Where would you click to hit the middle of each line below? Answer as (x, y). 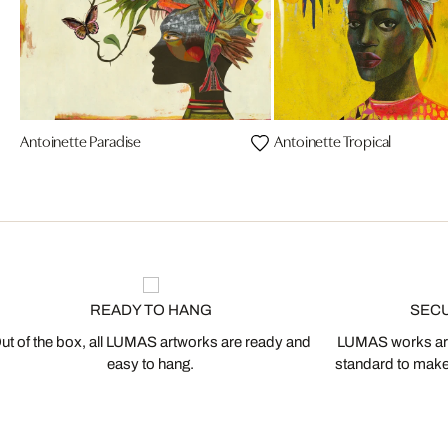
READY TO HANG (150, 310)
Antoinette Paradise (81, 140)
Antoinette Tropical (333, 140)
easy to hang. (150, 364)
